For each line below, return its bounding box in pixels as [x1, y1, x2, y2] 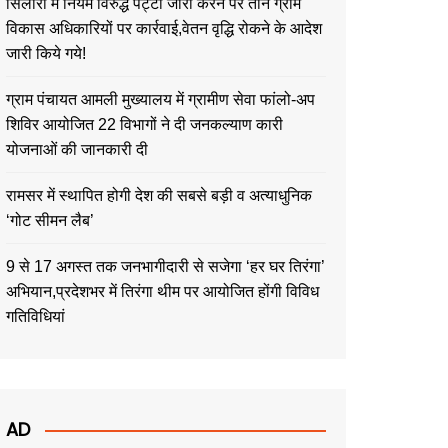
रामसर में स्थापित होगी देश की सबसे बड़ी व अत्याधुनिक [6, 187, 312, 204]
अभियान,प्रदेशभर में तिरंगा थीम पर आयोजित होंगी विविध [6, 283, 319, 300]
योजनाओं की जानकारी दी [6, 141, 148, 158]
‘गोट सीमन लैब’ [6, 212, 94, 229]
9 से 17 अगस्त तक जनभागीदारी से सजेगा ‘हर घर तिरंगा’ [6, 258, 325, 275]
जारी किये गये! [6, 45, 86, 62]
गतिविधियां [6, 308, 65, 325]
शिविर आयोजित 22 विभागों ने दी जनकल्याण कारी [6, 116, 283, 133]
